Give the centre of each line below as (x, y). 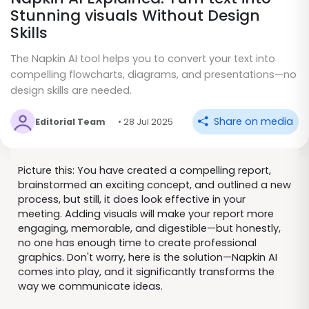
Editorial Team (70, 121)
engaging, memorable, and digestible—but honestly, (149, 228)
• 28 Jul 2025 (145, 121)
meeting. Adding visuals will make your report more (146, 213)
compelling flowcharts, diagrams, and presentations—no (153, 75)
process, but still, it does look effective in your (131, 199)
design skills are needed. (71, 91)
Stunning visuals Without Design (135, 15)
